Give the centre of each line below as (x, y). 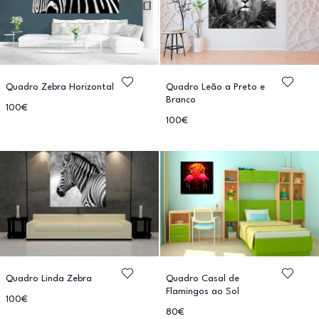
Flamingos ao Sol (203, 291)
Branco (181, 100)
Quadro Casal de (203, 278)
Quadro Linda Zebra (49, 278)
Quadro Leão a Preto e (215, 87)
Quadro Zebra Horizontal (60, 87)
